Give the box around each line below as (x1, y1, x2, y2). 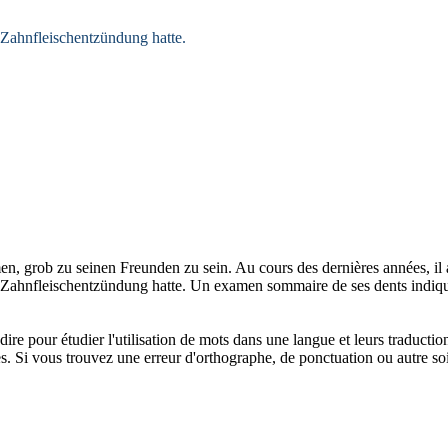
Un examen (190, 277, 267, 295)
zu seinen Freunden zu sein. (53, 259, 232, 277)
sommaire (267, 277, 328, 295)
